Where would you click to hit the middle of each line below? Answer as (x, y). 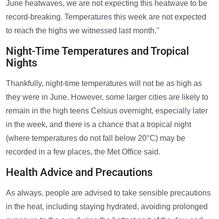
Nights (22, 63)
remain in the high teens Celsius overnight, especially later (107, 111)
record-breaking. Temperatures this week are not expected (106, 17)
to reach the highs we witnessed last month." (83, 31)
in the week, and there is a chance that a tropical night (99, 125)
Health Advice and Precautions (79, 173)
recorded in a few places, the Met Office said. (83, 152)
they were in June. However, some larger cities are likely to (107, 97)
